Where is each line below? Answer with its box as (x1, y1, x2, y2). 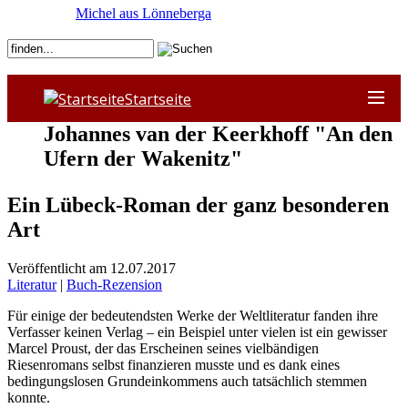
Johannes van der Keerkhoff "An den (44, 121, 393, 146)
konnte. (7, 389, 50, 405)
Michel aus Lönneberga (76, 5, 211, 21)
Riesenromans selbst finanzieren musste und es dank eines (7, 356, 340, 372)
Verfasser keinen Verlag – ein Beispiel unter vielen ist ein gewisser (7, 323, 387, 340)
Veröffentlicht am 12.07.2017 (7, 260, 176, 276)
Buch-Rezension (66, 276, 162, 292)
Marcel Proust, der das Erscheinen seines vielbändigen (7, 340, 319, 356)
